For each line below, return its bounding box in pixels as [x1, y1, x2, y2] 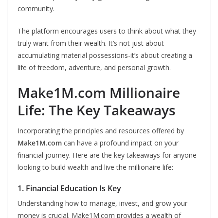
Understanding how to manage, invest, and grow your [18, 199, 187, 208]
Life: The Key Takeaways [18, 101, 176, 120]
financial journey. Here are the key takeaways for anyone [18, 150, 197, 160]
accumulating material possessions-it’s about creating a [18, 51, 192, 60]
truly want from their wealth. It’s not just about [18, 38, 164, 48]
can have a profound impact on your [62, 138, 179, 148]
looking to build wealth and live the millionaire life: [18, 163, 173, 172]
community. [18, 4, 54, 14]
